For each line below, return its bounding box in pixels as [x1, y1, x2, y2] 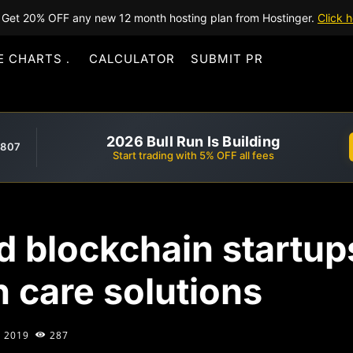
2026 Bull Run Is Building [106, 132, 280, 150]
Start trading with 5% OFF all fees [112, 148, 274, 162]
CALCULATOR [89, 51, 175, 66]
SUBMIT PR [191, 51, 263, 66]
